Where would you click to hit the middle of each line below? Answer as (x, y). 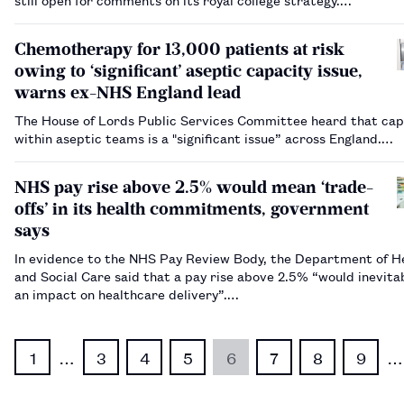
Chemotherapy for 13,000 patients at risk (179, 49)
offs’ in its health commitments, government (192, 208)
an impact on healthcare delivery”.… (127, 293)
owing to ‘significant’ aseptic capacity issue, (188, 70)
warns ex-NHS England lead (128, 92)
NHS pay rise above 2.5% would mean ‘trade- (194, 187)
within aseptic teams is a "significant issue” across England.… (204, 137)
